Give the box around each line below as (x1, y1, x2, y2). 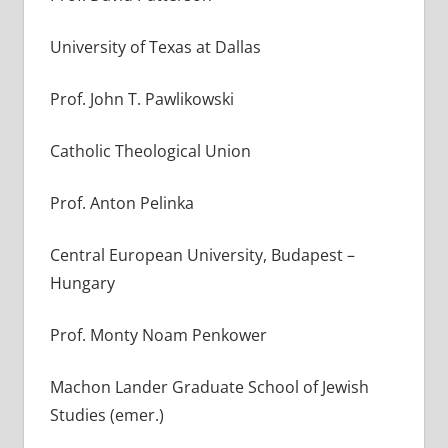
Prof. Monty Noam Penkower (49, 323, 267, 346)
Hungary (49, 271, 115, 294)
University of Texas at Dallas (49, 35, 261, 58)
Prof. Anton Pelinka (49, 191, 194, 214)
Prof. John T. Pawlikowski (49, 87, 234, 110)
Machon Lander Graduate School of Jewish (49, 375, 369, 398)
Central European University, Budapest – (49, 243, 355, 266)
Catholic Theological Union (49, 139, 251, 162)
